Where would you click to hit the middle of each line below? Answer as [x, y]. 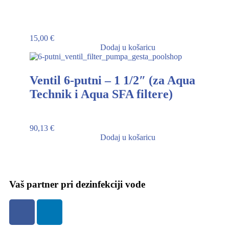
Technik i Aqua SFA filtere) [101, 94]
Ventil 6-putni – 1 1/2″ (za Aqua [112, 81]
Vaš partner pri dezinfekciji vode [77, 185]
